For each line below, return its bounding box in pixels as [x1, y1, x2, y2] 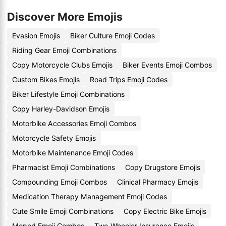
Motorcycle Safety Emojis [12, 134, 96, 142]
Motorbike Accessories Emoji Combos [12, 119, 136, 128]
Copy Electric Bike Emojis [124, 207, 206, 215]
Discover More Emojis [7, 10, 123, 23]
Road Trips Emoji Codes [90, 75, 167, 84]
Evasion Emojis [12, 31, 60, 40]
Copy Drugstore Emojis [125, 163, 200, 172]
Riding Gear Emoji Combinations [12, 46, 117, 54]
